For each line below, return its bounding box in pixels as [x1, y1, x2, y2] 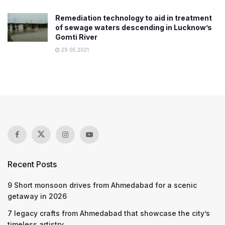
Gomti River [55, 32, 97, 41]
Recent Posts [8, 159, 57, 169]
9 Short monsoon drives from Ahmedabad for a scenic [8, 180, 197, 189]
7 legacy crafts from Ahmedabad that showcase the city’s [8, 208, 210, 217]
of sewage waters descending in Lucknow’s [55, 23, 212, 32]
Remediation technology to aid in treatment [55, 13, 212, 22]
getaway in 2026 [8, 191, 67, 200]
